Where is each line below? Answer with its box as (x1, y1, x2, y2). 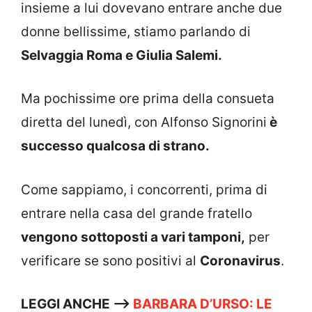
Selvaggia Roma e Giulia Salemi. (21, 47, 222, 63)
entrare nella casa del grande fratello (21, 205, 252, 221)
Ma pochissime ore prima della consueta (21, 91, 274, 107)
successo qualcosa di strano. (21, 138, 210, 155)
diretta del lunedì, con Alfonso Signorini (21, 114, 267, 131)
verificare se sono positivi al (21, 252, 200, 269)
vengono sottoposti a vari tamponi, (21, 228, 245, 245)
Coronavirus (200, 252, 281, 269)
